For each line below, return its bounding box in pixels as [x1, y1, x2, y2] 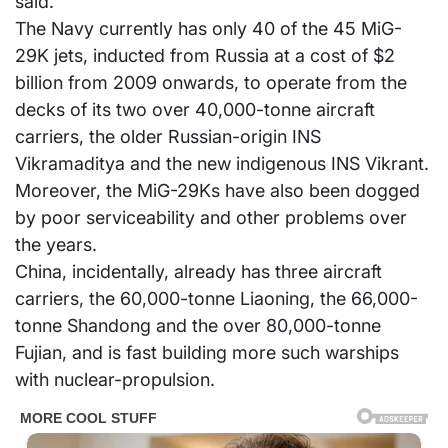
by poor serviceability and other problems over [15, 207, 407, 229]
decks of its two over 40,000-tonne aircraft [15, 99, 375, 121]
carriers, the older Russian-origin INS [15, 126, 321, 148]
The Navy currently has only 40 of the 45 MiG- [15, 18, 402, 40]
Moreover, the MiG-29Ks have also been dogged [15, 180, 420, 202]
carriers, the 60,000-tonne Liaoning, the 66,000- [15, 288, 418, 310]
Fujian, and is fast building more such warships [15, 342, 399, 364]
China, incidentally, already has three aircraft [15, 261, 382, 283]
